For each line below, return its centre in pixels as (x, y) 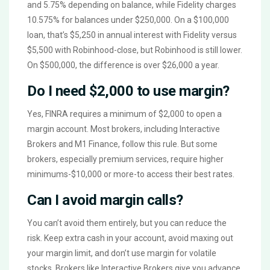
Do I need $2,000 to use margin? (128, 91)
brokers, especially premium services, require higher (125, 159)
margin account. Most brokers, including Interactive (124, 129)
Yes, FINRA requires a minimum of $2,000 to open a (124, 114)
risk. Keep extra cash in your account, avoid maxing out (130, 238)
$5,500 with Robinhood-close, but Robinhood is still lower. (135, 50)
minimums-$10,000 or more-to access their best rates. (131, 174)
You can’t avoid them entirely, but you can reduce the (127, 223)
